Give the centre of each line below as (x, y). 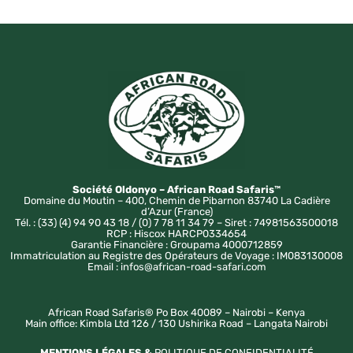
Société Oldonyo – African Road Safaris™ (176, 189)
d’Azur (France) (176, 211)
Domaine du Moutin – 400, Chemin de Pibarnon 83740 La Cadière (176, 200)
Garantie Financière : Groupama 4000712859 (176, 244)
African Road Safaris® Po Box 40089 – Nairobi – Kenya (176, 313)
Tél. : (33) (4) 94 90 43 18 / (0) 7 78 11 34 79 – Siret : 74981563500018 (176, 222)
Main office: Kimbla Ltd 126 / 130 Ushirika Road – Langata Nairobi (176, 324)
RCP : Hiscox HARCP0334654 (176, 233)
